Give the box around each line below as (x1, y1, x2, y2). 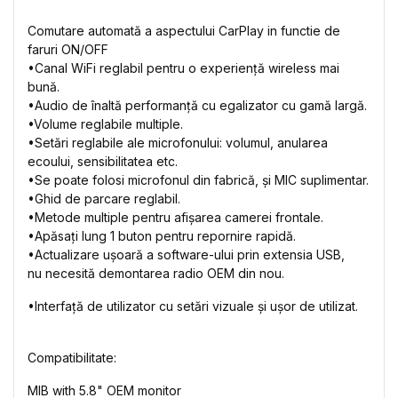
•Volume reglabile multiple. (28, 116, 183, 131)
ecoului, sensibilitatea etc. (28, 154, 178, 169)
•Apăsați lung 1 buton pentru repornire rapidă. (28, 228, 296, 243)
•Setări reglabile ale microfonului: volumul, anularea (28, 135, 328, 150)
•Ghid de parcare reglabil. (28, 191, 180, 206)
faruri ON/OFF (28, 42, 108, 57)
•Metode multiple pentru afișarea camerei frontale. (28, 210, 323, 225)
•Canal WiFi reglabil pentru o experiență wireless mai (28, 60, 339, 76)
